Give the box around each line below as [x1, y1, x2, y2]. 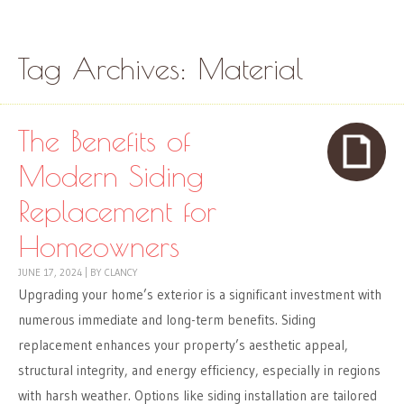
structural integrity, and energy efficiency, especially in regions [18, 362, 381, 380]
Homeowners [18, 228, 179, 264]
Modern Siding [18, 158, 204, 194]
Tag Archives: [18, 50, 197, 87]
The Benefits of [18, 123, 190, 159]
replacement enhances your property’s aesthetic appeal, [18, 336, 348, 354]
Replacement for [18, 193, 216, 229]
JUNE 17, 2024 [18, 266, 82, 280]
